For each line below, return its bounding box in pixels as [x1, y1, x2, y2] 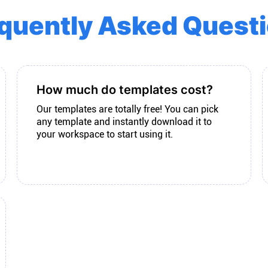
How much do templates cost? [36, 83, 214, 97]
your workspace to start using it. [36, 129, 173, 140]
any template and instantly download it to [36, 116, 212, 127]
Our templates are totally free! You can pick [36, 103, 219, 115]
